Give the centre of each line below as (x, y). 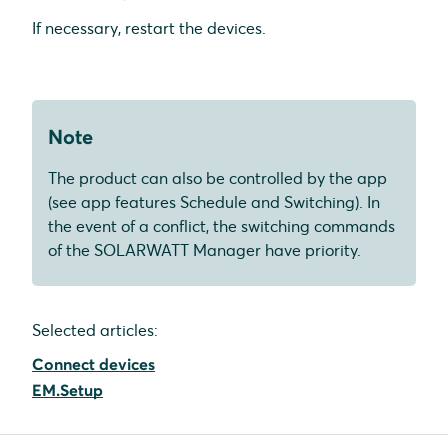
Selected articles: (95, 329)
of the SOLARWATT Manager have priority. (204, 249)
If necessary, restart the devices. (149, 27)
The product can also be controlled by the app (217, 177)
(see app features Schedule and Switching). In (214, 201)
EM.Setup (67, 389)
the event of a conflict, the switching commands (221, 225)
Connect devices (93, 363)
